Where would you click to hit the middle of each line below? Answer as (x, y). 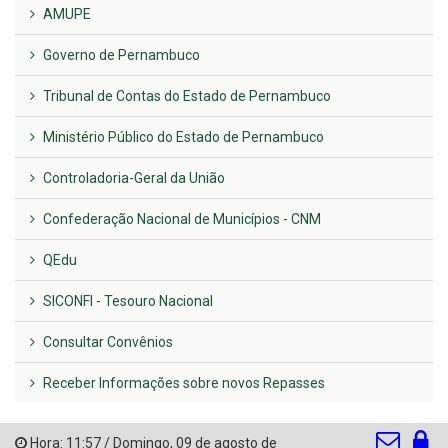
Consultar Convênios (106, 341)
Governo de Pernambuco (120, 54)
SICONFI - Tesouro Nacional (126, 300)
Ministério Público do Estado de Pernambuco (182, 136)
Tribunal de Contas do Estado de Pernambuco (185, 95)
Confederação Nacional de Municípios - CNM (180, 218)
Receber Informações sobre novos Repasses (182, 382)
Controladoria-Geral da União (132, 177)
